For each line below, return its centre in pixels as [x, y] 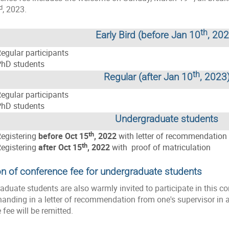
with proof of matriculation [160, 147]
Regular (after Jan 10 [148, 77]
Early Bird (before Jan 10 [148, 35]
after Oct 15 [60, 147]
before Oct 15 [63, 136]
